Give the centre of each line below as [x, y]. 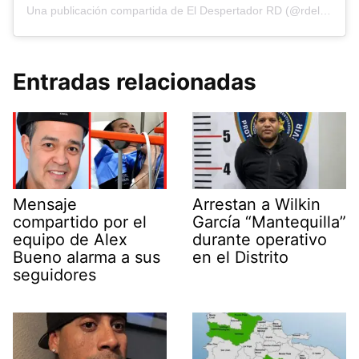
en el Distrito [240, 258]
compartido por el [80, 222]
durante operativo [260, 240]
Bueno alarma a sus [87, 258]
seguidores [54, 275]
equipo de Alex [70, 240]
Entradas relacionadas [135, 82]
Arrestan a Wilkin [256, 205]
